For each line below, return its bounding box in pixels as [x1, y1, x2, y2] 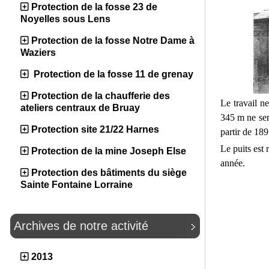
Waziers [20, 47, 56, 58]
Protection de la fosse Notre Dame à [31, 35, 195, 46]
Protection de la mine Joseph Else [31, 146, 186, 156]
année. [220, 157, 245, 168]
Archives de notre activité [14, 219, 148, 232]
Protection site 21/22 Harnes [31, 124, 159, 134]
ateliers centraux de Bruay [20, 103, 140, 113]
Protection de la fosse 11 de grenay [31, 69, 193, 79]
